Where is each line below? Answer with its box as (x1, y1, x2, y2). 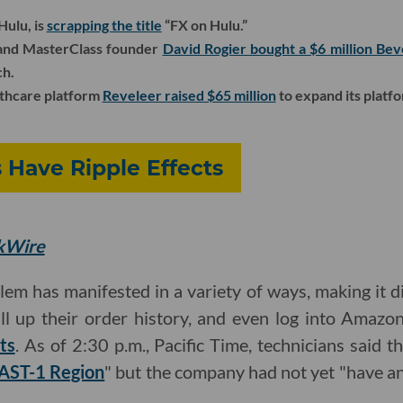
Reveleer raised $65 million (102, 86, 276, 104)
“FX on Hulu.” (161, 16, 247, 34)
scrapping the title (46, 16, 162, 34)
